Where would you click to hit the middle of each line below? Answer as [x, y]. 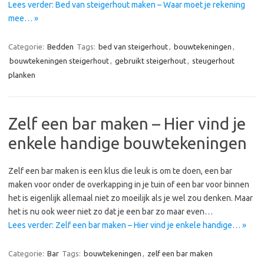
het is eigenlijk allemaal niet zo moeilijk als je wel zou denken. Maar [131, 198]
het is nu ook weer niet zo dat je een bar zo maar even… [110, 212]
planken [22, 75]
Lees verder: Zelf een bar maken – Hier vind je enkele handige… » [127, 225]
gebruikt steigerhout [151, 61]
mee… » [23, 18]
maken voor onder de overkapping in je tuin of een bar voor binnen [129, 184]
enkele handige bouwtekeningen [128, 143]
